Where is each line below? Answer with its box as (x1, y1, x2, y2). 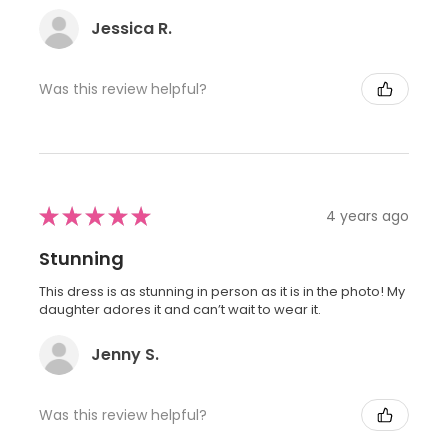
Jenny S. (91, 343, 159, 367)
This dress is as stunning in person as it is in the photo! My (39, 282, 405, 302)
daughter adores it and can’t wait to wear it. (39, 300, 321, 320)
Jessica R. (91, 17, 172, 41)
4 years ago (326, 205, 409, 226)
